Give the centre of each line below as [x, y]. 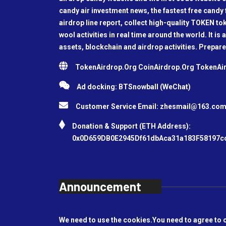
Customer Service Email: [118, 106]
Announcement [100, 186]
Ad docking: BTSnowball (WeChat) [134, 87]
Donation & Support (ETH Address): [131, 126]
